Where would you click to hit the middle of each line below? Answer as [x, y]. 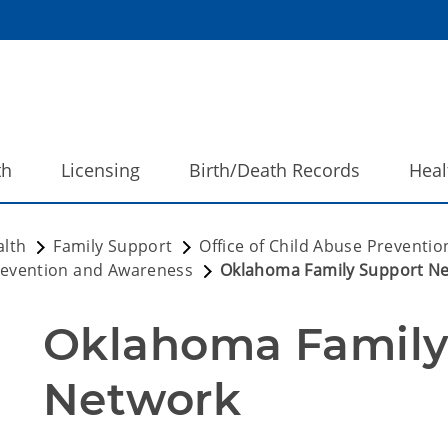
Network [142, 399]
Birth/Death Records [274, 170]
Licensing [100, 170]
